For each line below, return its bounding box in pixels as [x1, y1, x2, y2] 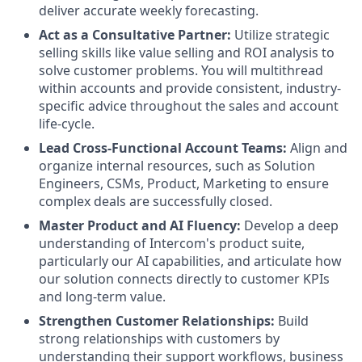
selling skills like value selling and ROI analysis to [39, 44, 335, 61]
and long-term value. [39, 288, 166, 305]
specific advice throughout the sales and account [39, 97, 339, 115]
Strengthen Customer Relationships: [39, 312, 275, 330]
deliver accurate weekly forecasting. [39, 2, 259, 19]
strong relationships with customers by [39, 330, 280, 347]
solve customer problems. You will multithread [39, 61, 323, 79]
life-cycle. [39, 115, 95, 133]
